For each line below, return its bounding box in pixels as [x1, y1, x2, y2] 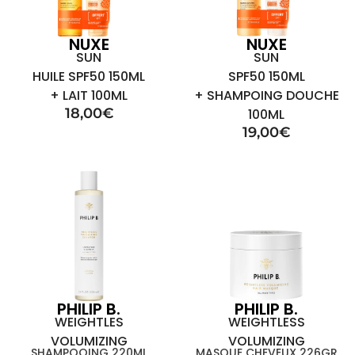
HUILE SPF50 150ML [32, 67, 145, 86]
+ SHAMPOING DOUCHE [193, 86, 339, 105]
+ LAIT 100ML [50, 86, 128, 105]
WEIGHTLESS [227, 313, 305, 331]
